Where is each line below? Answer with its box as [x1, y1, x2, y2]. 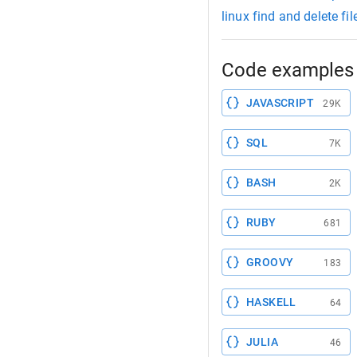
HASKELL [246, 296, 296, 309]
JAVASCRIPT [246, 96, 314, 110]
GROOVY [246, 256, 294, 269]
